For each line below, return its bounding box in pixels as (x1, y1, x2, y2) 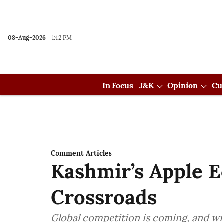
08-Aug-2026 (8, 34, 46, 41)
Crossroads (51, 184, 157, 210)
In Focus (102, 80, 133, 90)
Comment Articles (51, 149, 112, 158)
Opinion (167, 80, 198, 90)
